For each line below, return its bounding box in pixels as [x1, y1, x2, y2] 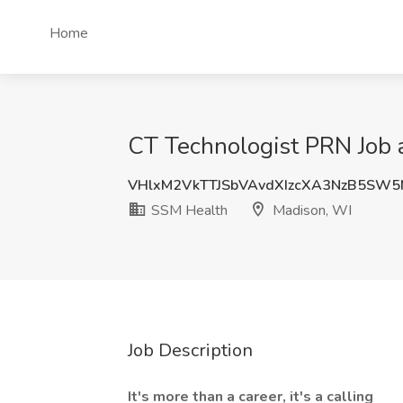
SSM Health [148, 201, 228, 220]
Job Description [128, 338, 253, 363]
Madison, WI [269, 201, 352, 220]
